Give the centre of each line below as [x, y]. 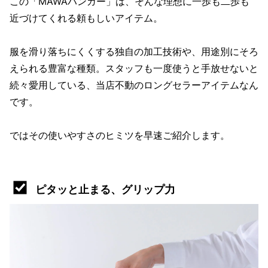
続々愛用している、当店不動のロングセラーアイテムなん [134, 85]
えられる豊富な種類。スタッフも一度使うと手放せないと [134, 68]
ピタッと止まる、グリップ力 [105, 189]
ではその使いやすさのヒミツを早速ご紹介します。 [120, 135]
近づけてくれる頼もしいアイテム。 [86, 18]
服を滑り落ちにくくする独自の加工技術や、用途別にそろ [134, 51]
